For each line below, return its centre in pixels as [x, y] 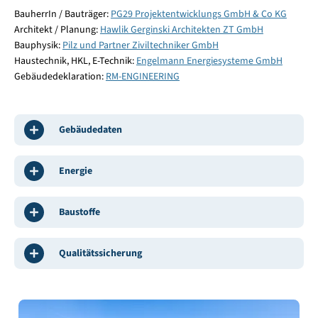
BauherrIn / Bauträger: [62, 14]
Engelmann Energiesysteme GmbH [209, 61]
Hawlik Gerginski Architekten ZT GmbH [181, 29]
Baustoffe [79, 212]
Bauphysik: [38, 45]
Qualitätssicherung [100, 253]
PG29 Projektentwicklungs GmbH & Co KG [198, 14]
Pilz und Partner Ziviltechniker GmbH [140, 45]
